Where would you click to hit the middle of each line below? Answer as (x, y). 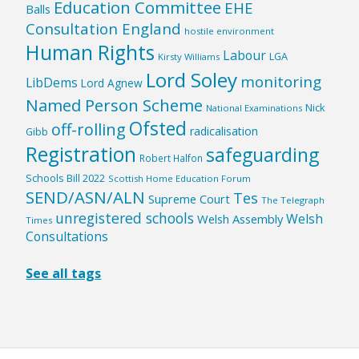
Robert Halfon (171, 158)
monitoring (281, 82)
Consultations (67, 237)
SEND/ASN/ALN (86, 198)
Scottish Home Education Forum (180, 179)
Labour (245, 56)
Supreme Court (190, 199)
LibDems (52, 83)
